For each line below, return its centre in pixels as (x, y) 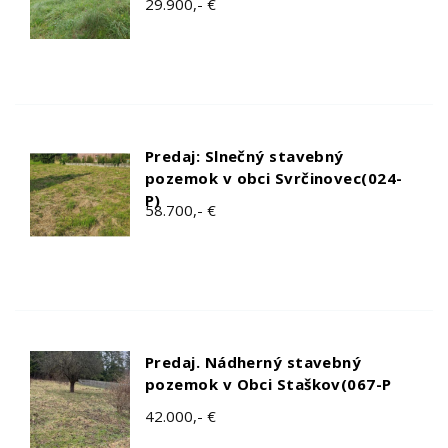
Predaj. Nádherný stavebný (253, 361)
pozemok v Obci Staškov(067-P (268, 383)
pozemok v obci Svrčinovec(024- (274, 177)
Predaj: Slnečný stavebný (244, 155)
